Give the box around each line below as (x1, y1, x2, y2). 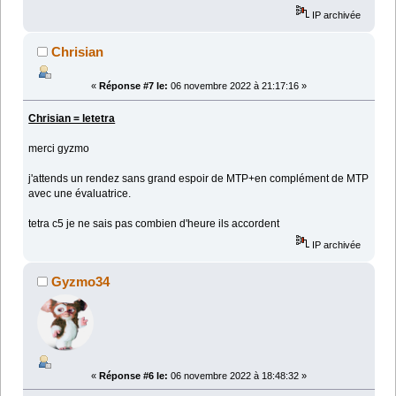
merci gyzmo (28, 142, 90, 156)
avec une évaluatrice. (28, 187, 132, 201)
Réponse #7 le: (99, 80, 168, 92)
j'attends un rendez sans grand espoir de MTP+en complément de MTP (28, 172, 369, 186)
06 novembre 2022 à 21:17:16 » (168, 80, 307, 92)
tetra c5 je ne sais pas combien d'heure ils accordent (28, 217, 280, 231)
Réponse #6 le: (99, 369, 168, 381)
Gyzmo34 (51, 274, 110, 290)
